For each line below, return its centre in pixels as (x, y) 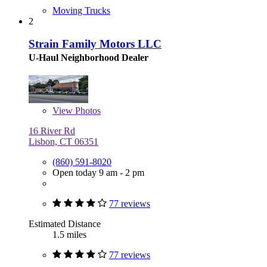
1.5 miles (69, 235)
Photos (87, 111)
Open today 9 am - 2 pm (98, 173)
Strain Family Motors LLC (95, 44)
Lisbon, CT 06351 (63, 142)
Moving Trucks (81, 10)
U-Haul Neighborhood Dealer (89, 58)
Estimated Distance (65, 224)
